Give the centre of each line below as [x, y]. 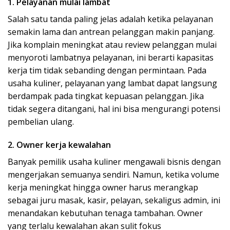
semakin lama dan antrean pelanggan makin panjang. [111, 32]
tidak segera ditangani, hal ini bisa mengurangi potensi [114, 109]
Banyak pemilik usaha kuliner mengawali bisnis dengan [114, 162]
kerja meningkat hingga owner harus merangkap [103, 188]
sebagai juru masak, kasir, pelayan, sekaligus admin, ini [114, 200]
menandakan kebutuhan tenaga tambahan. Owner [105, 213]
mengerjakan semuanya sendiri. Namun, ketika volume [113, 175]
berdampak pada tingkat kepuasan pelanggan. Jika [106, 96]
